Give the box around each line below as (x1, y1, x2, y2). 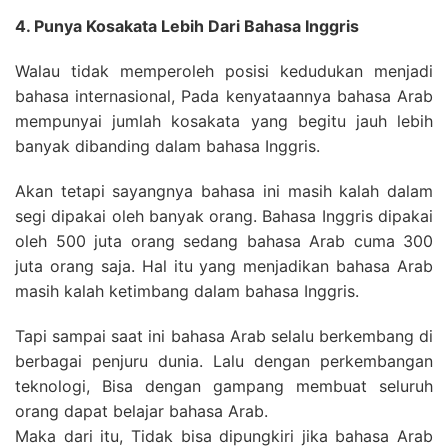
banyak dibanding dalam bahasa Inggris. (15, 136, 320, 156)
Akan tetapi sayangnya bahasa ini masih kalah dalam (15, 181, 433, 201)
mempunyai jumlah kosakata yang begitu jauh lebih (15, 111, 433, 131)
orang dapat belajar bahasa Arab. (15, 401, 268, 421)
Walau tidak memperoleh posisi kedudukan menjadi (15, 61, 433, 81)
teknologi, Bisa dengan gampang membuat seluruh (15, 376, 433, 396)
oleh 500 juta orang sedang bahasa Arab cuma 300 (15, 231, 433, 251)
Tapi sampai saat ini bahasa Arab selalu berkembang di (15, 326, 433, 346)
